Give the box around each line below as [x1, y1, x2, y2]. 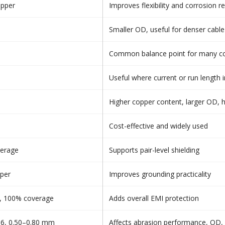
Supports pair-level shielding [109, 145, 199, 155]
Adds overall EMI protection [109, 193, 199, 203]
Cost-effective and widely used [109, 121, 208, 131]
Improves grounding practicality [109, 169, 211, 179]
